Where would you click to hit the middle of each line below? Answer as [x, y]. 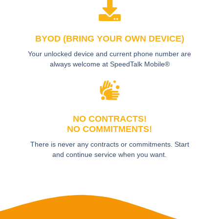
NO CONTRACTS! [109, 119]
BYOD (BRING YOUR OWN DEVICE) [109, 39]
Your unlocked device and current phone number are [109, 54]
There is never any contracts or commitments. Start [109, 144]
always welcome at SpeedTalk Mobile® [109, 64]
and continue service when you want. [109, 155]
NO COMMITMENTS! [109, 129]
